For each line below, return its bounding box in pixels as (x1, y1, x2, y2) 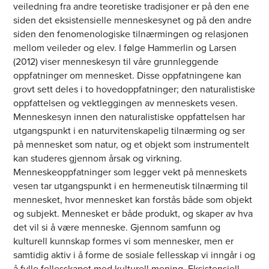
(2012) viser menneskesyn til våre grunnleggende (13, 55, 219, 69)
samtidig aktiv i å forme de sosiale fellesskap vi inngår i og (13, 248, 256, 262)
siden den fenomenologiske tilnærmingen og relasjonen (13, 27, 249, 41)
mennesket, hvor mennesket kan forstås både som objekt (13, 193, 253, 207)
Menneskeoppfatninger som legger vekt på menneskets (13, 165, 247, 180)
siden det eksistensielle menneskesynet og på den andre (13, 13, 252, 28)
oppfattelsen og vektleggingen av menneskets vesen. (13, 96, 238, 110)
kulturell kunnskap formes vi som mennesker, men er (13, 234, 234, 249)
